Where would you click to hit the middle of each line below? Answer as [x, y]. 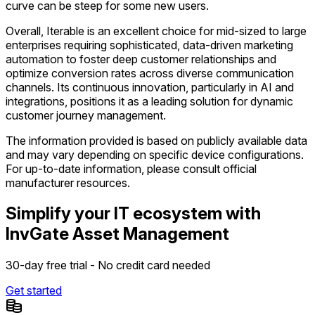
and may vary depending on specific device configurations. [155, 154]
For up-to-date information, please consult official [131, 168]
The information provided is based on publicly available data [156, 140]
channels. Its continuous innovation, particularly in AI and [150, 87]
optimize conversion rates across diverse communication [150, 73]
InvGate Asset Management [117, 234]
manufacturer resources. [68, 182]
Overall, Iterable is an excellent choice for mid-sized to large [156, 31]
